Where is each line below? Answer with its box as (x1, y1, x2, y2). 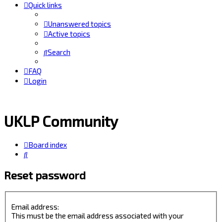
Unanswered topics (48, 19, 111, 28)
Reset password (4, 168, 86, 182)
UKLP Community (4, 112, 118, 130)
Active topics (48, 29, 90, 38)
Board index (28, 140, 67, 150)
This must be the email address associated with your (11, 211, 184, 220)
